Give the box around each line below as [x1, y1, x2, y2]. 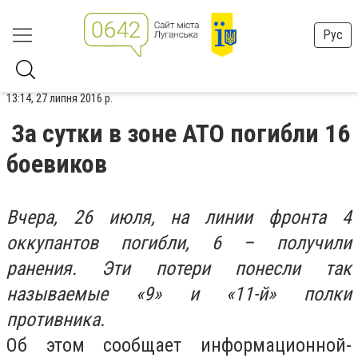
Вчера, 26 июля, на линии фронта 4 [6, 206, 352, 229]
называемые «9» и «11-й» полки [6, 283, 352, 305]
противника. [6, 308, 105, 331]
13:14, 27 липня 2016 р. [6, 91, 113, 105]
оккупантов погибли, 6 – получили [6, 232, 352, 254]
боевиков [6, 149, 107, 179]
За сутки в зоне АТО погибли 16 [11, 118, 350, 149]
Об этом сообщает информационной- [6, 334, 352, 356]
